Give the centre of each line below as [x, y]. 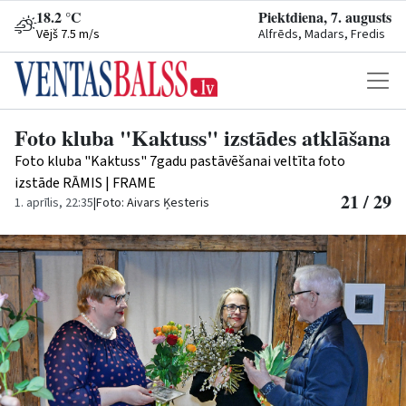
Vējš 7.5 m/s [68, 34]
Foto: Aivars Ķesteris [153, 203]
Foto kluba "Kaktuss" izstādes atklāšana [203, 137]
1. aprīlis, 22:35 [54, 203]
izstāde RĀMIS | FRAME [85, 183]
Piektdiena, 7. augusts [325, 17]
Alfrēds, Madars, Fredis [322, 34]
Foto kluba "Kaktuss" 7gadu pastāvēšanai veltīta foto [180, 161]
